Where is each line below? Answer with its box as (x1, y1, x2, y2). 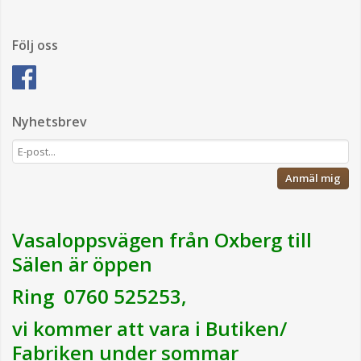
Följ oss (12, 36, 58, 54)
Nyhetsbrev (12, 113, 87, 131)
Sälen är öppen (12, 251, 157, 277)
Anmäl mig (285, 171, 341, 185)
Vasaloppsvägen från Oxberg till (12, 226, 312, 253)
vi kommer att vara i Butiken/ (12, 315, 287, 342)
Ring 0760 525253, (12, 283, 187, 309)
